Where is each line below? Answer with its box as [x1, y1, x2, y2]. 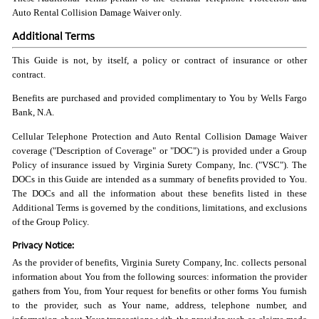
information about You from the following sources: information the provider [12, 271, 307, 282]
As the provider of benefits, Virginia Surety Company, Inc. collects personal [12, 256, 307, 268]
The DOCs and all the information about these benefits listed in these [12, 187, 307, 199]
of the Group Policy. [12, 216, 91, 227]
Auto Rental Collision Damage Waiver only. [12, 7, 182, 19]
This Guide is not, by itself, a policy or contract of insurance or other [12, 54, 307, 66]
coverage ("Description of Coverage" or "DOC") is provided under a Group [12, 145, 307, 156]
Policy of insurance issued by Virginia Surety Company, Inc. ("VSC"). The [12, 159, 307, 170]
